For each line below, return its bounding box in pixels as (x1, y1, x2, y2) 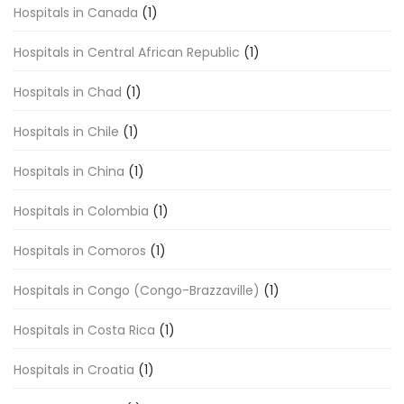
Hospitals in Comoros (14, 242, 146, 260)
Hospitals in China (14, 162, 124, 180)
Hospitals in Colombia (14, 202, 149, 220)
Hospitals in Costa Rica (14, 321, 155, 339)
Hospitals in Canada (14, 4, 138, 22)
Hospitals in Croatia (14, 361, 134, 379)
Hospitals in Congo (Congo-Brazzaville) (14, 281, 260, 299)
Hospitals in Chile (14, 123, 119, 141)
